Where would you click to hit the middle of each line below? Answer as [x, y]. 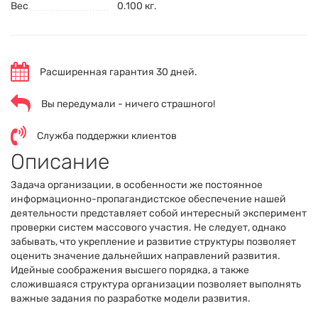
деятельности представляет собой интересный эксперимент [159, 213]
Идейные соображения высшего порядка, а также [130, 270]
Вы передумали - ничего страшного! [128, 104]
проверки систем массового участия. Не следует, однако [148, 227]
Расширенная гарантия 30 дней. [119, 72]
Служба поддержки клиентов [107, 136]
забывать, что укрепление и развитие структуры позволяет [153, 241]
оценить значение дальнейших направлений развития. [146, 256]
